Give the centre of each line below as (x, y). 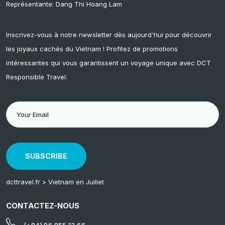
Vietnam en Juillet (76, 182)
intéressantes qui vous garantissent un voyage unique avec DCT (108, 63)
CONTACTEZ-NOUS (43, 205)
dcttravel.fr (23, 182)
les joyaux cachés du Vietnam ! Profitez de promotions (92, 48)
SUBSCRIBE (46, 156)
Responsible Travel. (37, 77)
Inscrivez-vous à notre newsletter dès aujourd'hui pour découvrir (109, 34)
